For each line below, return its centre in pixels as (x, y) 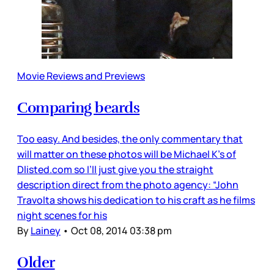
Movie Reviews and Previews (81, 76)
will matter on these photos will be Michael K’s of (127, 154)
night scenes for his (62, 215)
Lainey (46, 230)
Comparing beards (79, 107)
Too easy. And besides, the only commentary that (130, 139)
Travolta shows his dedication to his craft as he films (136, 200)
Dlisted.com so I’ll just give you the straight (115, 169)
